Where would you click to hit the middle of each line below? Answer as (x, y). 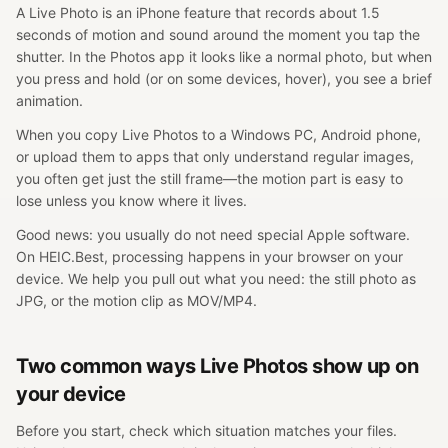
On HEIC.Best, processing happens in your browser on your (209, 256)
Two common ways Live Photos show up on (217, 366)
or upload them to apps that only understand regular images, (215, 156)
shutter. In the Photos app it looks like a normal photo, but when (224, 56)
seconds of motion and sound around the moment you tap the (218, 34)
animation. (49, 100)
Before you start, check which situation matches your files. (206, 430)
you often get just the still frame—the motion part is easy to (209, 178)
